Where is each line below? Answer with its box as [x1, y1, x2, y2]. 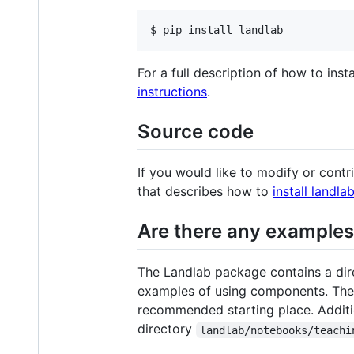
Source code [137, 119, 254, 143]
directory [137, 321, 196, 337]
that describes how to [137, 183, 273, 200]
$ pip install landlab [150, 23, 283, 36]
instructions [137, 83, 207, 100]
